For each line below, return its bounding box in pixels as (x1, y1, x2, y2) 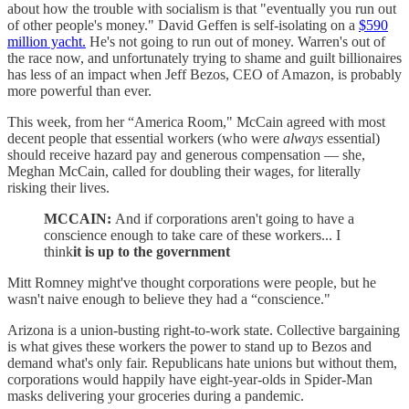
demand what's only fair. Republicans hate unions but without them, (7, 354, 397, 371)
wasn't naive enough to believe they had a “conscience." (7, 290, 330, 307)
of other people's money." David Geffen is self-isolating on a (7, 16, 359, 33)
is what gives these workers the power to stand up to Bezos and (7, 338, 372, 354)
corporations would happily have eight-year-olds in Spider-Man (7, 371, 372, 387)
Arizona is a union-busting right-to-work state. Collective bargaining (7, 321, 400, 338)
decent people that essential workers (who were (7, 130, 283, 146)
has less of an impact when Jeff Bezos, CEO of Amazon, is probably (7, 66, 402, 82)
